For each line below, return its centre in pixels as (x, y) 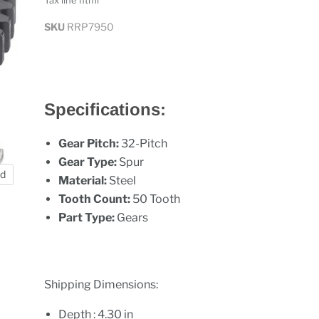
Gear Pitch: (90, 143)
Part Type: (88, 218)
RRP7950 (91, 27)
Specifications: (105, 109)
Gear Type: (89, 162)
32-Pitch (145, 143)
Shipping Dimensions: (101, 284)
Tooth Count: (96, 199)
